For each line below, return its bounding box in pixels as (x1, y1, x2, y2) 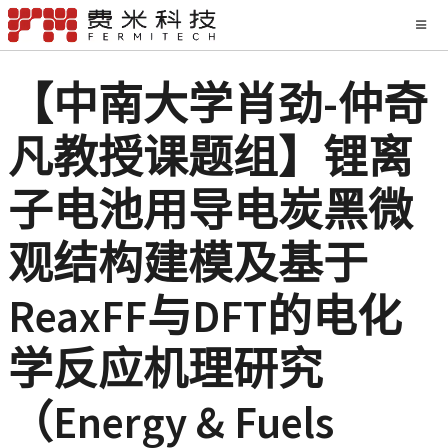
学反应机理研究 (8, 341, 323, 397)
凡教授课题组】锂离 (8, 129, 413, 185)
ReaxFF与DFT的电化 (8, 288, 402, 344)
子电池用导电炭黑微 (8, 182, 413, 238)
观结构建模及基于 (8, 235, 368, 291)
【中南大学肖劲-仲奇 (8, 76, 428, 132)
